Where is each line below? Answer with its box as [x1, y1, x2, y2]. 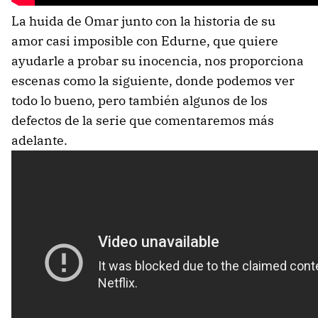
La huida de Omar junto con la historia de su [11, 12, 275, 29]
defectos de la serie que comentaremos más [11, 111, 274, 128]
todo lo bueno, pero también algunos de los [11, 92, 268, 109]
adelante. [11, 131, 67, 148]
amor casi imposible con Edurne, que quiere [11, 32, 278, 49]
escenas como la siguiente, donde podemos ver [11, 72, 295, 89]
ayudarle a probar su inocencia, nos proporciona [11, 52, 304, 69]
